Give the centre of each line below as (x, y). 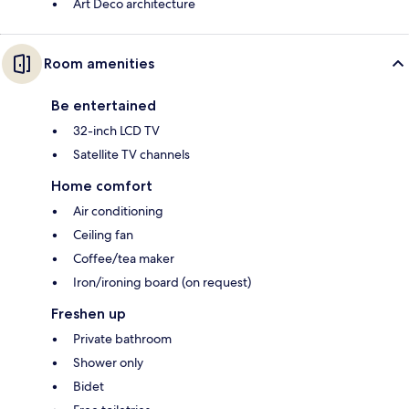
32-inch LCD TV (116, 131)
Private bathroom (122, 339)
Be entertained (104, 106)
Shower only (108, 363)
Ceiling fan (103, 235)
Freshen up (89, 314)
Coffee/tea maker (124, 259)
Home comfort (102, 186)
